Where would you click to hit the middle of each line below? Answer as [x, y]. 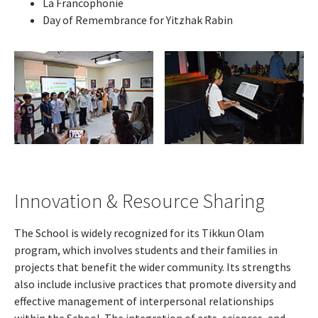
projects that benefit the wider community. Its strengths [153, 267]
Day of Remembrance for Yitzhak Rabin [138, 20]
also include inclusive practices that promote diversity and [155, 284]
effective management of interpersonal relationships [144, 301]
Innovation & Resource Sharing [139, 201]
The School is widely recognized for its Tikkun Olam [139, 233]
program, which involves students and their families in [146, 250]
